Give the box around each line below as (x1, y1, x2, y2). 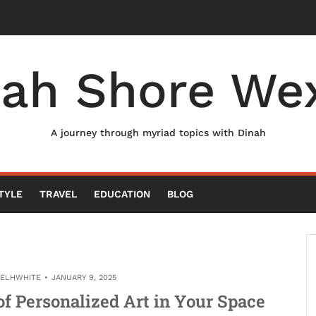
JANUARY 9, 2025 (51, 273, 116, 282)
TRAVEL (39, 188, 77, 200)
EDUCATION (94, 188, 150, 200)
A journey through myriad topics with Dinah (50, 127, 266, 138)
